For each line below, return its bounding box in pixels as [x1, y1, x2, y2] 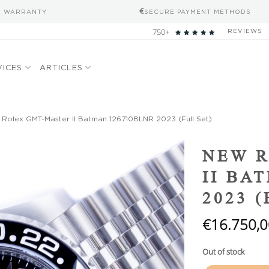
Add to [149, 142, 174, 154]
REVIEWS [228, 28, 262, 34]
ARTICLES [39, 63, 83, 71]
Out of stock [202, 246, 244, 257]
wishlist [147, 153, 175, 165]
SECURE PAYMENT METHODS [144, 8, 251, 15]
